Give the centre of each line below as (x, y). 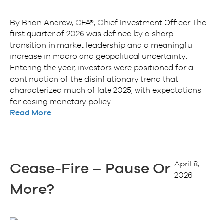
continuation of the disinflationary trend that (94, 78)
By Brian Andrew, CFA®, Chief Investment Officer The (108, 22)
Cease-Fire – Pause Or (90, 168)
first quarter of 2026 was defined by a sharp (92, 33)
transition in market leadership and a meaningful (102, 44)
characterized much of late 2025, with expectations (106, 90)
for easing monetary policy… (63, 101)
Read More (30, 112)
